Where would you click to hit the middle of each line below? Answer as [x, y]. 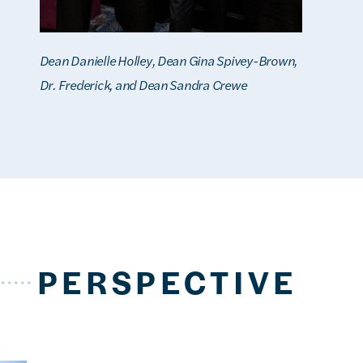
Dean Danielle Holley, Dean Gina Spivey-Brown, [169, 61]
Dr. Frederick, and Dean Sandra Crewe [143, 85]
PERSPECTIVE [168, 282]
